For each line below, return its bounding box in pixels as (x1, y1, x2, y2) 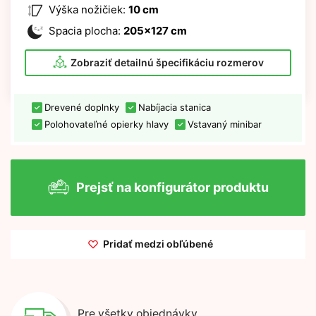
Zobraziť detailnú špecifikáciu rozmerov (70, 56, 264, 68)
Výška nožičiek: (49, 2, 126, 16)
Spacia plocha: (49, 23, 121, 37)
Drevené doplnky (44, 101, 119, 113)
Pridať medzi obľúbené (103, 237, 213, 250)
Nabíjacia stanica (138, 101, 211, 113)
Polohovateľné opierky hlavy (44, 118, 169, 130)
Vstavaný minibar (188, 118, 262, 130)
